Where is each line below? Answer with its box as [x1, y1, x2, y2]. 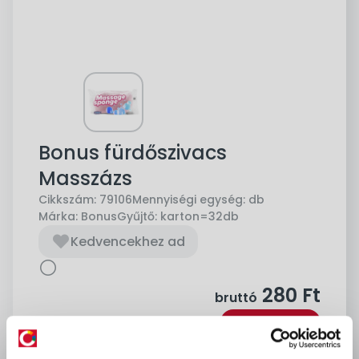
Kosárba [252, 318, 309, 337]
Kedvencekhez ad [71, 232, 185, 251]
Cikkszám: [38, 191, 96, 208]
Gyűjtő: [117, 208, 157, 224]
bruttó [215, 288, 257, 307]
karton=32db [160, 208, 239, 224]
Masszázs [38, 164, 132, 192]
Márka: [38, 208, 78, 224]
